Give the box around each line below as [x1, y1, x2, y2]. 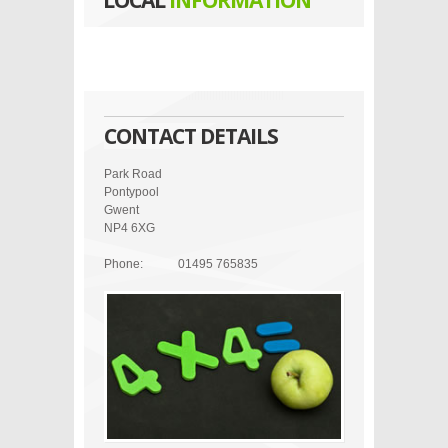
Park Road [104, 167, 162, 181]
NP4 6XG [104, 221, 155, 235]
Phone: [104, 257, 143, 271]
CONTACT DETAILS [104, 122, 278, 150]
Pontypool [104, 185, 159, 199]
